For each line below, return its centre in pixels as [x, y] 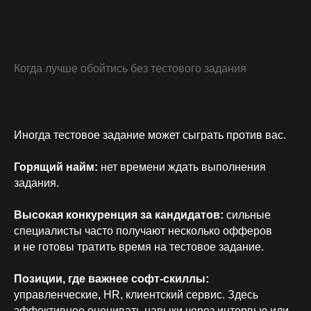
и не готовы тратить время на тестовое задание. [139, 247]
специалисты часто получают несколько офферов [143, 231]
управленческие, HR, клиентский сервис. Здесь [136, 295]
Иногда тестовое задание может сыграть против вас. [150, 135]
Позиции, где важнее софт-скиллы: [111, 279]
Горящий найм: [56, 167]
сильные [249, 215]
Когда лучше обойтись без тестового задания [130, 68]
